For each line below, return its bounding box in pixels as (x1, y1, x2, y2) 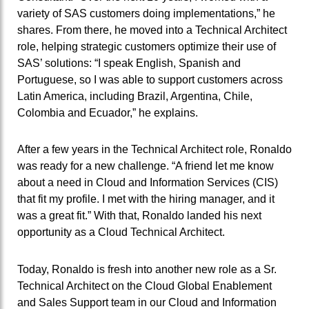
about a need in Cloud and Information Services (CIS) (17, 177, 278, 189)
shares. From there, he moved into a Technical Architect (17, 23, 287, 36)
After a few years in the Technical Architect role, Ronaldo (17, 143, 292, 156)
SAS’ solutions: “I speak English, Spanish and (17, 57, 241, 69)
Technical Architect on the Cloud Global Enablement (17, 280, 272, 292)
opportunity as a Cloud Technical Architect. (17, 226, 228, 239)
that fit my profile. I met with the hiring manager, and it (17, 193, 275, 206)
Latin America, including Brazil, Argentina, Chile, (17, 90, 252, 102)
